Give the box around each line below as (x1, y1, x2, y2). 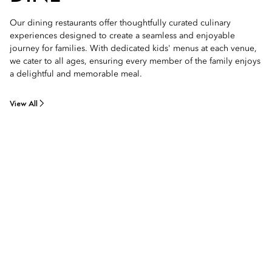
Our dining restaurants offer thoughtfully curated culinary (10, 19, 231, 27)
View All (10, 98, 38, 109)
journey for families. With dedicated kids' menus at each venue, (10, 44, 257, 53)
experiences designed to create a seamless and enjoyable (10, 32, 235, 40)
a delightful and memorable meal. (10, 70, 142, 78)
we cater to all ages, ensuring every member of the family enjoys (10, 57, 260, 66)
